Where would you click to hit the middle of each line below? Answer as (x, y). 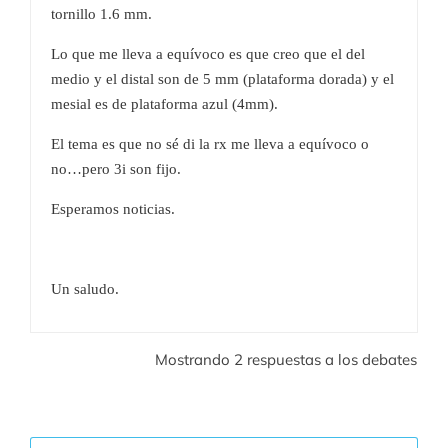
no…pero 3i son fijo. (116, 168)
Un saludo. (85, 288)
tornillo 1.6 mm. (101, 13)
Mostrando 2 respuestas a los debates (286, 359)
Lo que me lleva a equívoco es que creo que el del (208, 53)
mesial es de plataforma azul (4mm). (164, 103)
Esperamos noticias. (113, 208)
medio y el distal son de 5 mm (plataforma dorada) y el (222, 78)
